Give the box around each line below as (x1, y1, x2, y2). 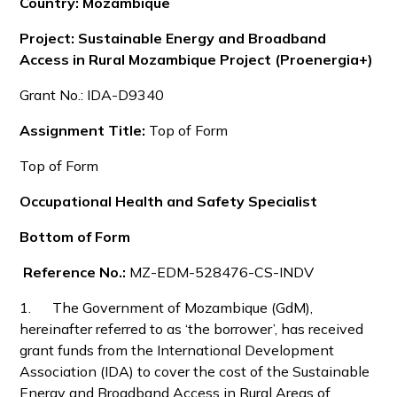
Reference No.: (19, 263, 130, 281)
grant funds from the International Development (19, 341, 335, 359)
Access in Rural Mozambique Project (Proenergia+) (19, 51, 374, 68)
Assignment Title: (19, 121, 146, 139)
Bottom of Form (19, 228, 131, 245)
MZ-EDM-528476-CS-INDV (129, 263, 315, 281)
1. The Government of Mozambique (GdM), (19, 299, 314, 316)
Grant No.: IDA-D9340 (19, 86, 165, 104)
